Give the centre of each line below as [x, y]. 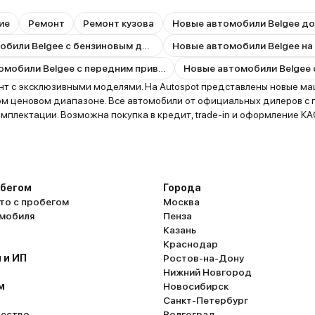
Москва [181, 202]
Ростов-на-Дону [204, 258]
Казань [180, 230]
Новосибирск [196, 286]
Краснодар [191, 244]
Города [182, 188]
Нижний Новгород [207, 272]
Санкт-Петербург [206, 300]
